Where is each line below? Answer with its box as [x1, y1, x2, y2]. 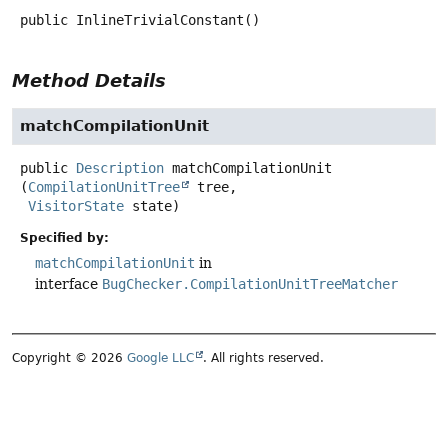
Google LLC [127, 351, 194, 366]
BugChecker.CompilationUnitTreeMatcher [102, 276, 398, 293]
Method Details [12, 69, 166, 91]
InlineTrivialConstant [76, 11, 244, 28]
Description [76, 159, 164, 176]
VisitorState [28, 197, 124, 214]
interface [35, 276, 102, 293]
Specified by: [20, 231, 109, 246]
